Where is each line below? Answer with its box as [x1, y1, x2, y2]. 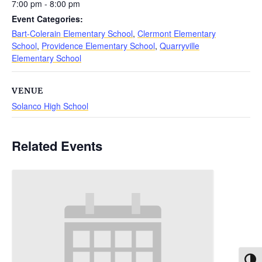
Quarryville [160, 39, 199, 51]
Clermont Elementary [137, 27, 216, 39]
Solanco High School [12, 99, 88, 112]
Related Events [12, 136, 102, 155]
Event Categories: [12, 12, 83, 25]
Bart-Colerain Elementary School [12, 27, 133, 39]
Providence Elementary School [42, 39, 155, 51]
